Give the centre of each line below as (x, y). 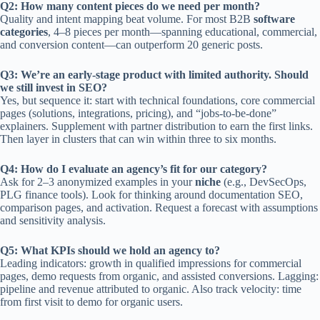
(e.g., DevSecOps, (264, 181)
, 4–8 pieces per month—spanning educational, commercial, (182, 31)
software (274, 19)
